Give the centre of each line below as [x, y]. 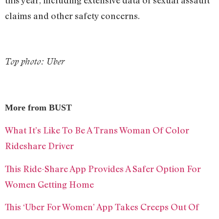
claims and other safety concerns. [72, 16]
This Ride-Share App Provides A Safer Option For [103, 168]
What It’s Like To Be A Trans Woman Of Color [97, 130]
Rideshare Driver [39, 146]
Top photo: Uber [35, 62]
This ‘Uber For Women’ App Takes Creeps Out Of [102, 207]
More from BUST [38, 107]
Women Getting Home [49, 184]
